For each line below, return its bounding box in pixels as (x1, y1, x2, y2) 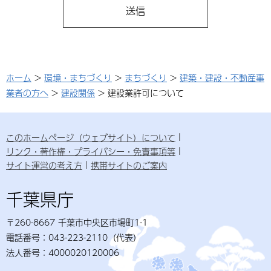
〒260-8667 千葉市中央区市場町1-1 (6, 215, 148, 229)
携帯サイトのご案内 (91, 158, 167, 172)
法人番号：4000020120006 (6, 246, 119, 260)
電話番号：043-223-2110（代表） (6, 230, 142, 244)
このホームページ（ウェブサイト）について (6, 131, 175, 145)
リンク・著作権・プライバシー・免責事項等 (6, 145, 175, 158)
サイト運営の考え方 (6, 158, 82, 172)
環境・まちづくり (44, 71, 112, 85)
